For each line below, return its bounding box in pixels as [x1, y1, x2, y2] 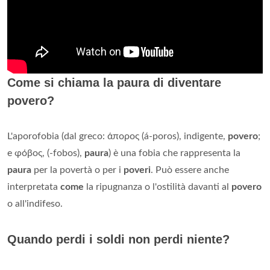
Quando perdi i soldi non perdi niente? [7, 232, 230, 246]
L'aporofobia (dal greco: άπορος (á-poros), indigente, [7, 131, 228, 141]
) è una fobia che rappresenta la [108, 148, 240, 158]
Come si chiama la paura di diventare [7, 75, 221, 89]
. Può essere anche [151, 165, 229, 175]
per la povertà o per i [31, 165, 124, 175]
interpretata [7, 181, 60, 192]
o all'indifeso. [7, 198, 63, 209]
